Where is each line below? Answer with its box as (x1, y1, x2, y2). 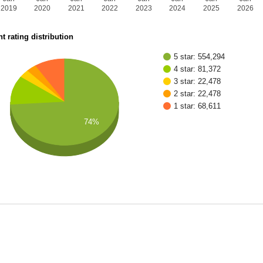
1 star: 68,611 (174, 102, 221, 111)
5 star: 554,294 (174, 52, 225, 62)
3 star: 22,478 (174, 77, 221, 86)
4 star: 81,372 (174, 65, 221, 74)
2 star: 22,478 (174, 89, 221, 99)
